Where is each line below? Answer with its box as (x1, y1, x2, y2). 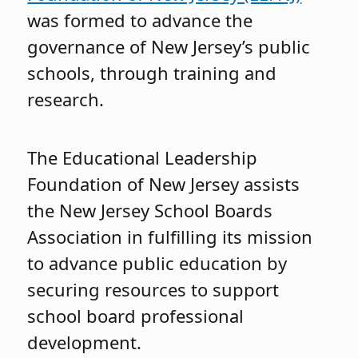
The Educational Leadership (27, 145, 258, 170)
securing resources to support (27, 277, 280, 302)
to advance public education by (27, 251, 288, 276)
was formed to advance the (27, 7, 253, 32)
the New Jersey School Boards (27, 198, 273, 223)
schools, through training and (27, 60, 277, 85)
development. (27, 330, 142, 355)
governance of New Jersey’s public (27, 34, 311, 58)
